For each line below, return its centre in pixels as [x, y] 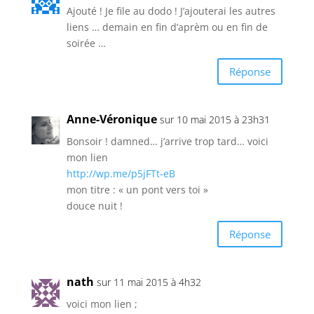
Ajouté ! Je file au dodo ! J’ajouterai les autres [171, 11]
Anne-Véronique [111, 120]
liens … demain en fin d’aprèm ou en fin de [167, 27]
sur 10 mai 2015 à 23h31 [214, 120]
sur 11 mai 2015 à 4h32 [149, 282]
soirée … [86, 43]
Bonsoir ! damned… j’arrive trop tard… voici [167, 142]
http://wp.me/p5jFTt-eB [121, 174]
